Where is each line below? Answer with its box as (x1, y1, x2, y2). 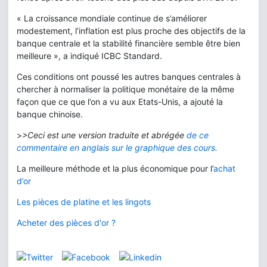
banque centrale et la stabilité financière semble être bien (17, 38, 240, 48)
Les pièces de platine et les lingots (17, 197, 151, 207)
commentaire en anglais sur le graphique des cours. (17, 142, 218, 153)
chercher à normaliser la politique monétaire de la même (17, 84, 234, 94)
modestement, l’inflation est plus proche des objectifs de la (17, 26, 246, 36)
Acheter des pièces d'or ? (17, 218, 116, 228)
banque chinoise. (17, 109, 83, 119)
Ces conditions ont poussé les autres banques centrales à (17, 72, 241, 82)
